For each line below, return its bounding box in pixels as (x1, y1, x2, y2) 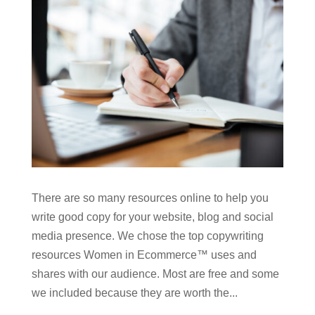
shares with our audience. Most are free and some (31, 267, 279, 280)
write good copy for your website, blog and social (31, 210, 274, 223)
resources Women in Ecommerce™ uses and (31, 248, 257, 261)
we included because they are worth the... (31, 286, 238, 299)
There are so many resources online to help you (31, 191, 269, 204)
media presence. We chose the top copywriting (31, 229, 264, 242)
